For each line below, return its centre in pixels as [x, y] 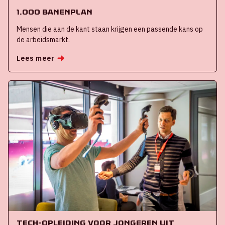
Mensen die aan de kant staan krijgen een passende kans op [110, 29]
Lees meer [36, 58]
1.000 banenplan [54, 12]
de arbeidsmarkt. [43, 39]
